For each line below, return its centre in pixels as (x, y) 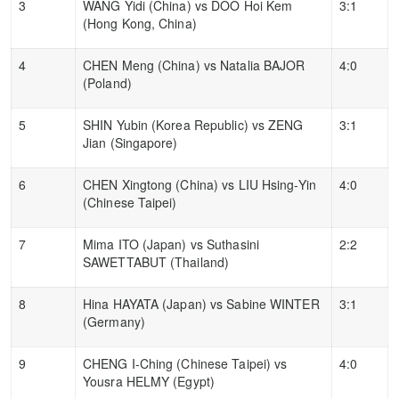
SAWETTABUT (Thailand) (156, 261)
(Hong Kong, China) (140, 23)
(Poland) (107, 82)
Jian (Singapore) (130, 142)
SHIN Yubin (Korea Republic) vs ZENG (193, 124)
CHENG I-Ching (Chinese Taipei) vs (185, 363)
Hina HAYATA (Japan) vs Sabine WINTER (201, 303)
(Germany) (114, 321)
